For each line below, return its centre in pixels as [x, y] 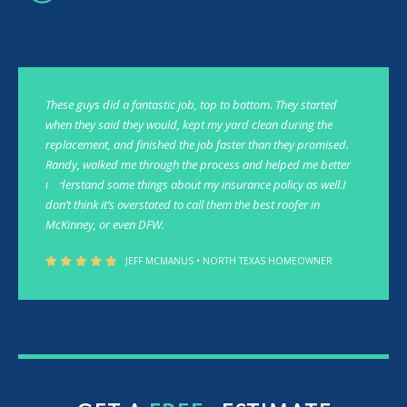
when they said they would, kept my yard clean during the [189, 125]
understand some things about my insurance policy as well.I [196, 185]
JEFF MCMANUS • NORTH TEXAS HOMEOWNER [229, 261]
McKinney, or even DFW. [105, 225]
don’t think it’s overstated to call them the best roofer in [183, 205]
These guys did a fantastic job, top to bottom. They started [191, 105]
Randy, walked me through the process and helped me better [198, 165]
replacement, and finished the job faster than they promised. [197, 145]
